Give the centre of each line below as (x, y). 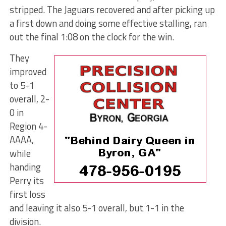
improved (28, 71)
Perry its (26, 180)
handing (25, 167)
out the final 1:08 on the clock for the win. (92, 37)
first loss (27, 194)
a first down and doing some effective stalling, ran (108, 23)
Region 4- (28, 126)
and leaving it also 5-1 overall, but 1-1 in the (97, 208)
